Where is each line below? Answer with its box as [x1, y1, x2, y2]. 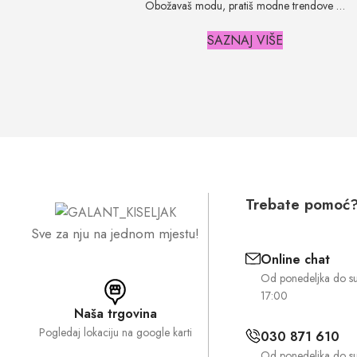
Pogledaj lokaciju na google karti [38, 324, 192, 340]
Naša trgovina [73, 304, 157, 323]
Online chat [260, 249, 330, 269]
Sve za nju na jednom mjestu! [31, 223, 200, 243]
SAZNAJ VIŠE [207, 30, 283, 49]
